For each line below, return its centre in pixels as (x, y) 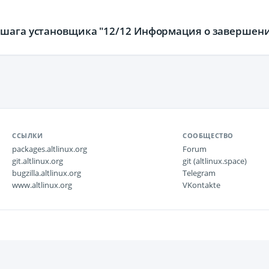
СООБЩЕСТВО (208, 135)
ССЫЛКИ (28, 135)
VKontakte (201, 185)
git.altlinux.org (38, 161)
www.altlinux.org (42, 185)
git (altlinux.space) (215, 161)
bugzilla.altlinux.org (47, 173)
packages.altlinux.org (50, 149)
